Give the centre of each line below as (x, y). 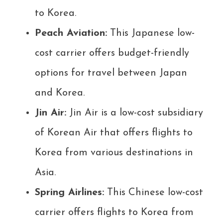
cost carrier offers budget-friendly (112, 54)
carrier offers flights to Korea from (114, 213)
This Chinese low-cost (154, 193)
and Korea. (60, 93)
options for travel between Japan (111, 73)
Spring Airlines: (69, 193)
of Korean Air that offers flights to (114, 133)
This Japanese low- (151, 34)
